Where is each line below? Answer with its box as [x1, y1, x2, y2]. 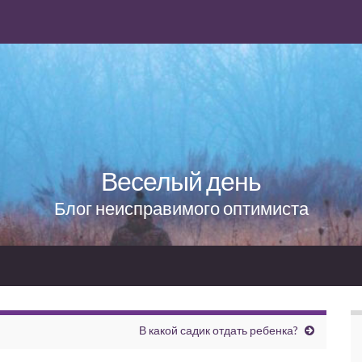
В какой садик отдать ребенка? [139, 322, 298, 337]
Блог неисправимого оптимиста [53, 196, 309, 219]
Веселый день [101, 164, 261, 196]
